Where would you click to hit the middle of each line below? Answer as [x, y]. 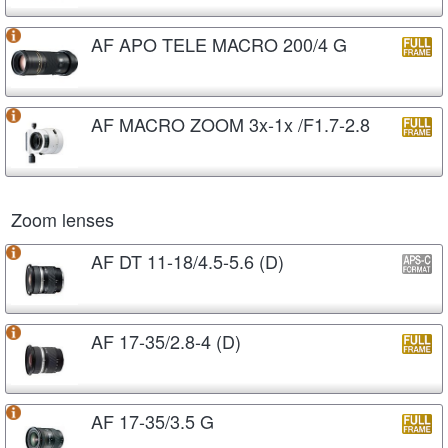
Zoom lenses [62, 218]
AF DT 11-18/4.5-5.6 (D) [187, 260]
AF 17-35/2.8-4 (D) [166, 340]
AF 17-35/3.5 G [152, 420]
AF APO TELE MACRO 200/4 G [219, 43]
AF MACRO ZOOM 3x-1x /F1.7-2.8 [230, 123]
